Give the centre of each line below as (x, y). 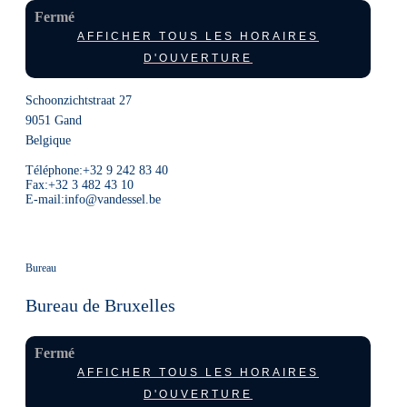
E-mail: (45, 199)
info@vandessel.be (113, 199)
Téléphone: (54, 170)
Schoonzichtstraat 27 (79, 100)
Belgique (48, 140)
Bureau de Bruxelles (100, 305)
